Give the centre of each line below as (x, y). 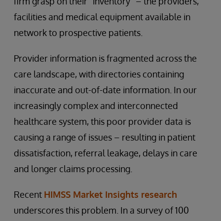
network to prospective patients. (78, 33)
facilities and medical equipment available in (102, 17)
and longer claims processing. (73, 169)
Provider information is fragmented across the (105, 58)
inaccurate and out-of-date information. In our (105, 90)
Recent (29, 194)
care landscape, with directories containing (99, 74)
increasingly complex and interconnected (96, 106)
